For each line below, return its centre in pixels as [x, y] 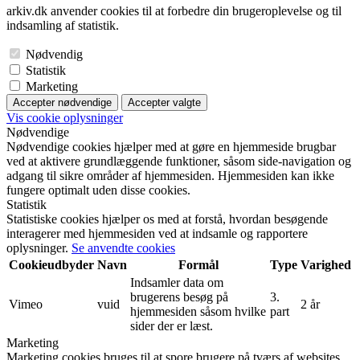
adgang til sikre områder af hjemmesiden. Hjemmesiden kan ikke [170, 175]
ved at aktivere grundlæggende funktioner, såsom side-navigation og [179, 161]
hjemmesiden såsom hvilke [198, 311]
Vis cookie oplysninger [65, 117]
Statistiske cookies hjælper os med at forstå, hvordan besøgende [167, 219]
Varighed [326, 264]
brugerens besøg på [179, 297]
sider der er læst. [172, 325]
